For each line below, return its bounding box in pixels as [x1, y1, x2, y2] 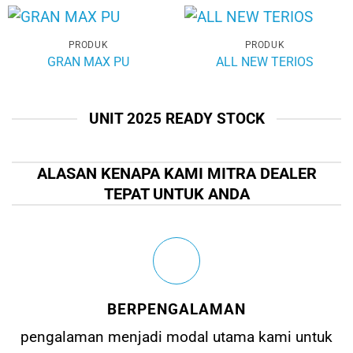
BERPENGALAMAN [107, 299, 246, 318]
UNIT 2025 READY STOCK [88, 109, 265, 128]
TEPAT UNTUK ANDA [103, 184, 250, 203]
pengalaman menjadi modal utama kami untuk [20, 328, 333, 347]
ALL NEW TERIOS [216, 54, 314, 69]
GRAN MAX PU [47, 54, 129, 69]
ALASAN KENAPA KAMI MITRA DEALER [36, 163, 317, 183]
